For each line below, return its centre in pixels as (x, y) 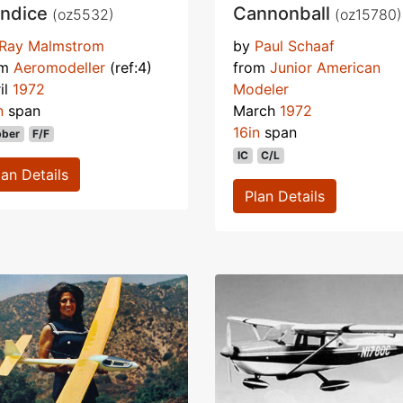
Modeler (261, 89)
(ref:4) (129, 67)
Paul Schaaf (295, 45)
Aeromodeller (59, 67)
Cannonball (284, 13)
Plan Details (285, 196)
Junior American (325, 67)
